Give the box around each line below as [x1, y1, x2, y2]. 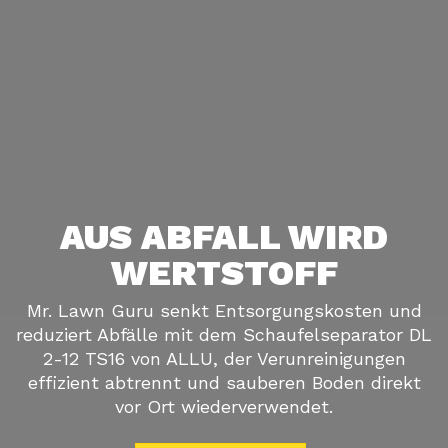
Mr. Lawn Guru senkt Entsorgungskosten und [26, 300, 422, 322]
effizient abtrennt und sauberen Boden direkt [27, 372, 421, 394]
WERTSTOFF [110, 252, 338, 295]
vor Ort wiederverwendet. [115, 396, 333, 418]
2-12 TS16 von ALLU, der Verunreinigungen [42, 348, 406, 370]
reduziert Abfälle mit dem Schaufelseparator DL [16, 324, 432, 346]
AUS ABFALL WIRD [60, 216, 388, 259]
